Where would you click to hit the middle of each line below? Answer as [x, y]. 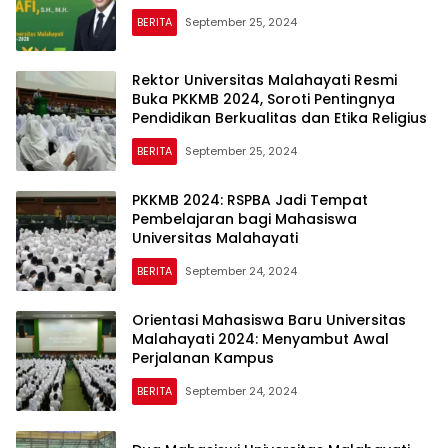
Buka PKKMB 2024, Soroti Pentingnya [263, 99]
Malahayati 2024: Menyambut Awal [260, 339]
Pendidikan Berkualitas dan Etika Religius [279, 118]
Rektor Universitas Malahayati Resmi [264, 80]
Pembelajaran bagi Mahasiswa [244, 219]
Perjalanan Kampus [203, 358]
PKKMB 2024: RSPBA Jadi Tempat [250, 200]
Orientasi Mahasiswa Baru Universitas [269, 320]
